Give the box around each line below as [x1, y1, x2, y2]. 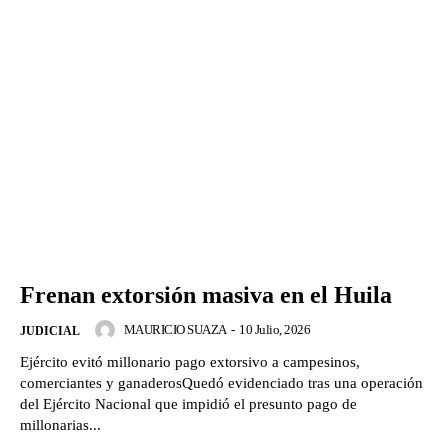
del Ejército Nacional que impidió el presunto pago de [20, 395, 357, 412]
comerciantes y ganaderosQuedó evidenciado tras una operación [20, 374, 423, 391]
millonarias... [20, 416, 101, 433]
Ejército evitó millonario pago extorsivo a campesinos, [20, 353, 360, 370]
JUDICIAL [20, 323, 80, 338]
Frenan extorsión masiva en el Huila [20, 281, 392, 308]
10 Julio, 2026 [239, 321, 310, 337]
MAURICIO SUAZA [123, 321, 227, 337]
